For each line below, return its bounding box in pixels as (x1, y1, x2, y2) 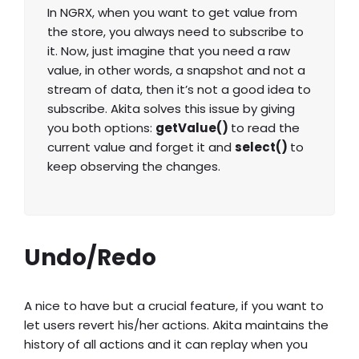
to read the (231, 119, 300, 137)
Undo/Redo (24, 242, 156, 274)
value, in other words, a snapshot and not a (47, 62, 305, 79)
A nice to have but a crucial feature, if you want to (24, 297, 324, 315)
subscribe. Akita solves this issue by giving (47, 100, 295, 118)
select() (235, 139, 290, 156)
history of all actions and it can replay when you (24, 336, 308, 353)
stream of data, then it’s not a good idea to (47, 81, 311, 99)
